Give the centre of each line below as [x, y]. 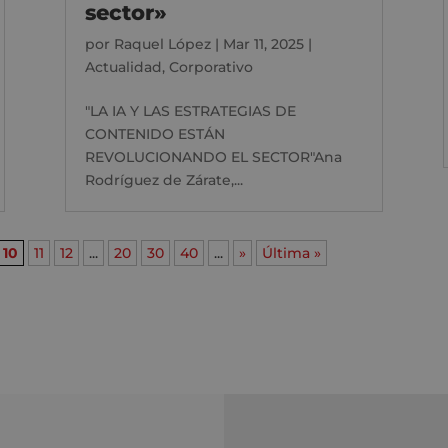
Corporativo [210, 66]
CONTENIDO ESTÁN [154, 133]
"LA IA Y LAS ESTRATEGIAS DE [190, 110]
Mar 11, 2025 [263, 43]
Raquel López [162, 43]
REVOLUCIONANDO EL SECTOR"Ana [213, 156]
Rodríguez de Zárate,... [163, 179]
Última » [292, 252]
